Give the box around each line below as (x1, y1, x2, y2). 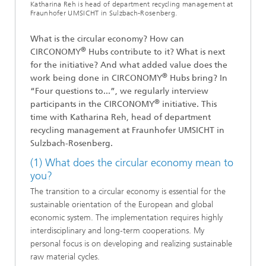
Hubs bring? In (167, 73, 227, 83)
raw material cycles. (30, 251, 100, 262)
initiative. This (160, 99, 217, 109)
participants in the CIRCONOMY (30, 99, 154, 109)
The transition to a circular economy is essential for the (30, 186, 226, 197)
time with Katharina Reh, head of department (30, 112, 211, 122)
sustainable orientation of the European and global (30, 199, 213, 210)
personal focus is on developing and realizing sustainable (30, 238, 232, 249)
